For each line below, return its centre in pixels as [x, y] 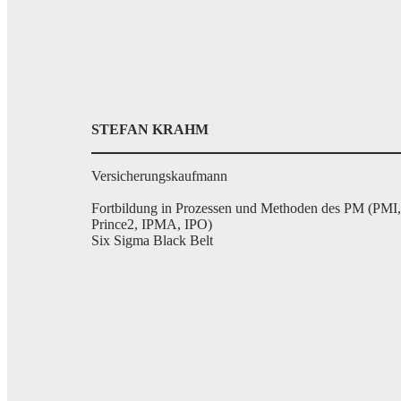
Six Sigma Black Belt [152, 240]
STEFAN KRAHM [150, 129]
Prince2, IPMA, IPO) [152, 224]
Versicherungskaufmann [159, 176]
